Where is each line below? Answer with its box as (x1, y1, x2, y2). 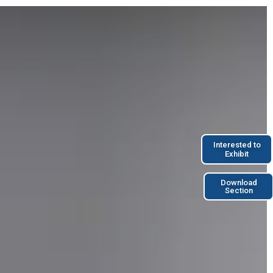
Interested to (213, 140, 261, 149)
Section (224, 186, 253, 195)
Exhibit (225, 149, 249, 158)
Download (220, 178, 257, 187)
